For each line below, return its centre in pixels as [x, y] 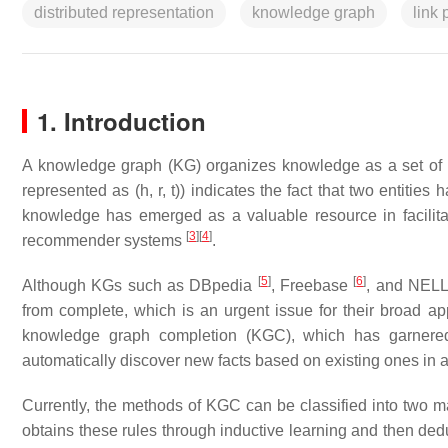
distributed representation [124, 12]
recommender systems [104, 240]
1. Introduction [121, 121]
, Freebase [312, 285]
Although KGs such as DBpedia [140, 285]
